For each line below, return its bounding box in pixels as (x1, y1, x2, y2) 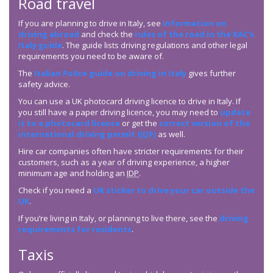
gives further (186, 68, 236, 79)
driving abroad (18, 29, 79, 40)
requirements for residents (18, 224, 132, 235)
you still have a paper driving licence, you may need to (18, 107, 220, 118)
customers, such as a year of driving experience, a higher (18, 157, 230, 168)
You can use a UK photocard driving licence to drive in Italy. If (18, 96, 241, 107)
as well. (156, 129, 185, 140)
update (220, 107, 250, 118)
